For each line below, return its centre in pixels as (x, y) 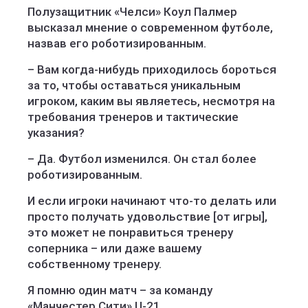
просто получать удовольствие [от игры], (147, 217)
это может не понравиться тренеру (130, 232)
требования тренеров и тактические (133, 117)
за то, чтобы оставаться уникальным (134, 85)
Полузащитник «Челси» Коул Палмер (132, 12)
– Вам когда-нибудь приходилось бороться (152, 69)
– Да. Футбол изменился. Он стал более (142, 159)
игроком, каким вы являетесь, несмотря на (151, 101)
